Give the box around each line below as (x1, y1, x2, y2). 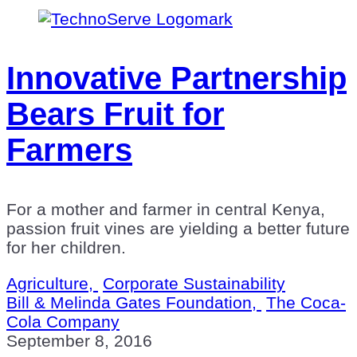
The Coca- (266, 292, 346, 312)
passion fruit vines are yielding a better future (6, 218, 350, 237)
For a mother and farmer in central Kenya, (6, 199, 325, 218)
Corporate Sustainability (103, 273, 285, 292)
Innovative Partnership (6, 60, 347, 96)
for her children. (6, 237, 126, 257)
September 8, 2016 (6, 331, 152, 350)
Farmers (6, 131, 132, 167)
